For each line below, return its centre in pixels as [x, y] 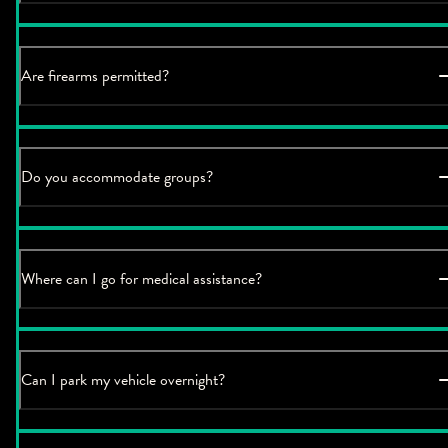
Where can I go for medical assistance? [141, 278]
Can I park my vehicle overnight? [123, 380]
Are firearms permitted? [95, 75]
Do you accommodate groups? [117, 177]
